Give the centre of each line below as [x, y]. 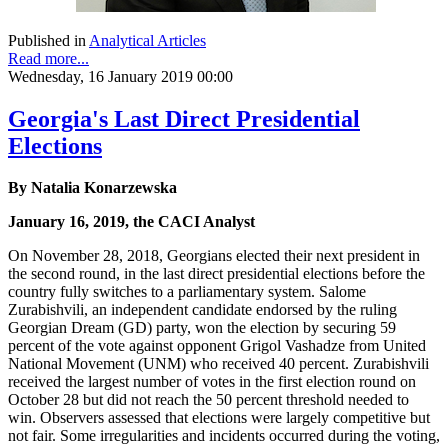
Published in [47, 40]
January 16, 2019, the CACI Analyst [131, 222]
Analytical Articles [147, 40]
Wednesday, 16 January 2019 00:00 [120, 76]
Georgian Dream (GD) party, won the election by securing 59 [202, 328]
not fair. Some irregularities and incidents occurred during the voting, [224, 436]
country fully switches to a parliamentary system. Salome [187, 292]
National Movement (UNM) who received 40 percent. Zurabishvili [218, 364]
